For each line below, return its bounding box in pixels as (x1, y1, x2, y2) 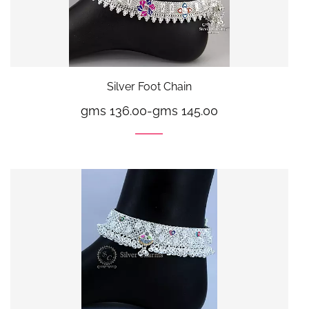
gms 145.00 (152, 103, 218, 118)
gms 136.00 (81, 103, 147, 118)
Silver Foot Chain (107, 79, 192, 93)
